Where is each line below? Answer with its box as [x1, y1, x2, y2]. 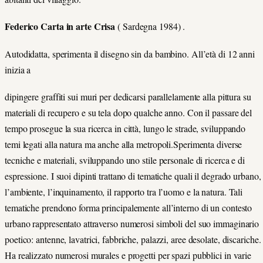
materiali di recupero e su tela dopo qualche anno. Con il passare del [5, 106, 252, 119]
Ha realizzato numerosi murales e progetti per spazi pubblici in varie [5, 248, 252, 261]
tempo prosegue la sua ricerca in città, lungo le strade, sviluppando [5, 122, 246, 134]
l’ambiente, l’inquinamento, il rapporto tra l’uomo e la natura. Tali [5, 185, 243, 198]
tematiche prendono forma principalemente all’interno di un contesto [5, 201, 252, 214]
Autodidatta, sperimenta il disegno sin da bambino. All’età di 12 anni [5, 47, 258, 60]
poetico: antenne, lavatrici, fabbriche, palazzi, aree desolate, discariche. [5, 232, 261, 245]
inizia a [5, 63, 31, 76]
